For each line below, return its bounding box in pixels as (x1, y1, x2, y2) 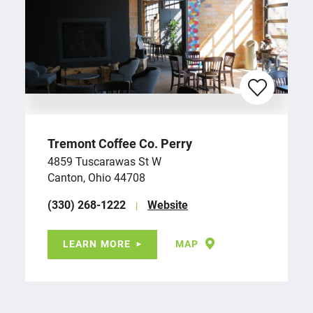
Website (147, 196, 188, 212)
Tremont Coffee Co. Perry (48, 134, 192, 152)
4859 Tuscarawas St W (48, 153, 161, 168)
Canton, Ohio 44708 (48, 169, 145, 184)
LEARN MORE (63, 236, 131, 250)
